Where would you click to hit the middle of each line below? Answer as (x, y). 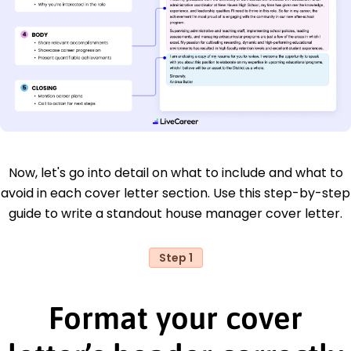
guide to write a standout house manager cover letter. (175, 213)
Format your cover (175, 317)
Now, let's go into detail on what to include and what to (175, 172)
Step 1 (175, 257)
